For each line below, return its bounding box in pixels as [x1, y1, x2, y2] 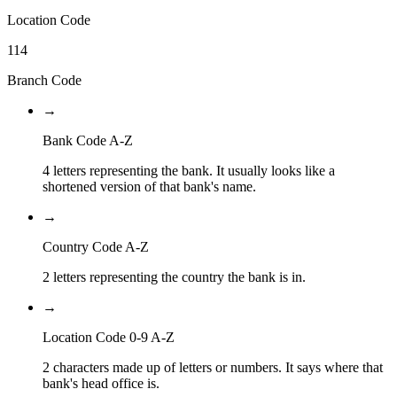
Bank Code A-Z [43, 133, 133, 149]
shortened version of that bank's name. [43, 179, 256, 195]
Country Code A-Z [43, 239, 149, 255]
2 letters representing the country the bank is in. [43, 269, 306, 285]
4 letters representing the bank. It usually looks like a [43, 163, 335, 179]
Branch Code [7, 73, 82, 89]
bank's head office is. [43, 376, 160, 392]
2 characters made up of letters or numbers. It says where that [43, 360, 383, 376]
